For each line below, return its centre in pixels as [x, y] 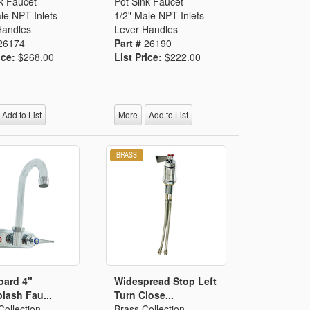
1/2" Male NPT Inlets [159, 15]
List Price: [140, 56]
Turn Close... [144, 294]
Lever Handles [146, 29]
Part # [129, 43]
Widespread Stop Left [166, 281]
